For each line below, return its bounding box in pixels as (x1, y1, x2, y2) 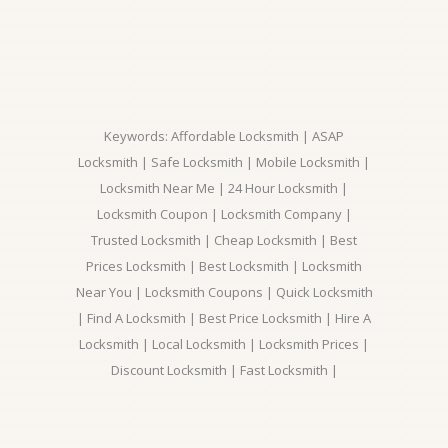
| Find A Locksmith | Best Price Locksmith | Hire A (77, 309, 371, 327)
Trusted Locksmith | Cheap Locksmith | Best (91, 231, 357, 249)
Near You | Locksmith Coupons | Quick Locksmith (75, 283, 373, 301)
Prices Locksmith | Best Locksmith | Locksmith (86, 257, 362, 275)
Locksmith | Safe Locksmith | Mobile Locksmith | (78, 153, 370, 171)
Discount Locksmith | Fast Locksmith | (110, 361, 338, 379)
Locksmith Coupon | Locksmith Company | (96, 205, 352, 223)
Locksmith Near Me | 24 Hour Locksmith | (100, 179, 348, 197)
